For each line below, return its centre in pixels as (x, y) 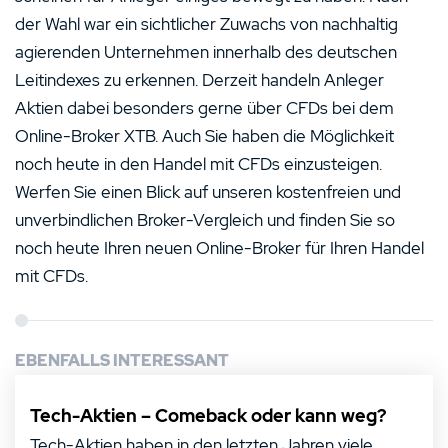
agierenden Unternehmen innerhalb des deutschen (206, 52)
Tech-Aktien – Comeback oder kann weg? (208, 415)
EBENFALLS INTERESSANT (122, 360)
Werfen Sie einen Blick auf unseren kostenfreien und (208, 192)
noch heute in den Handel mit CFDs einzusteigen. (198, 164)
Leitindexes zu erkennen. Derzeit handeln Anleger (199, 80)
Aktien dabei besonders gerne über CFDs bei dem (204, 108)
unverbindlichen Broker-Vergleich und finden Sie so (205, 220)
